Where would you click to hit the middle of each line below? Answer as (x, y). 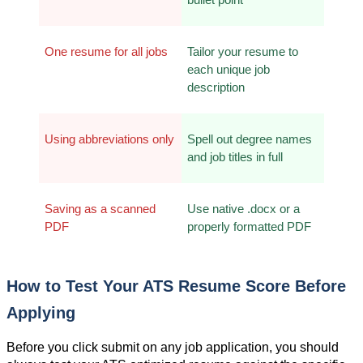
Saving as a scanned (100, 209)
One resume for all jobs (106, 51)
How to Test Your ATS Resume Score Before (176, 286)
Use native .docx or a (243, 209)
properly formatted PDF (249, 226)
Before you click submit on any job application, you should (173, 347)
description (216, 87)
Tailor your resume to (242, 51)
